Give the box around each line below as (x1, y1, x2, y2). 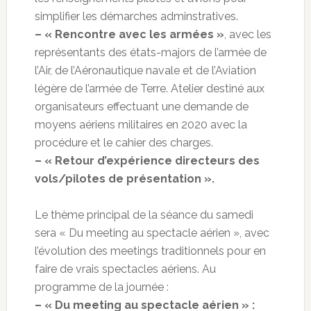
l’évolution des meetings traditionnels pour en (34, 244, 266, 258)
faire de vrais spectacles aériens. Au (34, 262, 216, 276)
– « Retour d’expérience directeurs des (34, 154, 260, 168)
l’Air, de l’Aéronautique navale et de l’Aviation (34, 64, 256, 78)
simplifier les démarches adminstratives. (34, 10, 238, 24)
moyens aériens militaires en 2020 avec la (34, 118, 247, 132)
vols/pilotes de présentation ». (34, 172, 215, 186)
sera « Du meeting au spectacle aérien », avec (34, 226, 269, 240)
